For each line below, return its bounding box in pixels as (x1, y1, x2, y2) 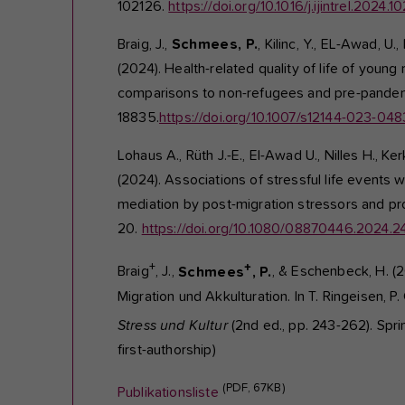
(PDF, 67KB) (221, 381, 286, 395)
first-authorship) (118, 343, 216, 358)
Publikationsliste (118, 385, 219, 400)
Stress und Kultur (118, 318, 228, 334)
